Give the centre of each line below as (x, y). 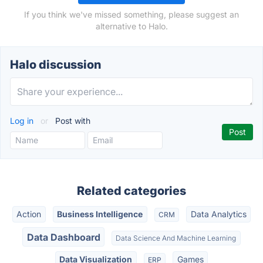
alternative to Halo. (131, 26)
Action (29, 214)
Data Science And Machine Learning (176, 238)
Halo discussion (55, 65)
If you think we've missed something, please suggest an (131, 14)
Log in (23, 121)
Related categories (131, 191)
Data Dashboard (63, 237)
